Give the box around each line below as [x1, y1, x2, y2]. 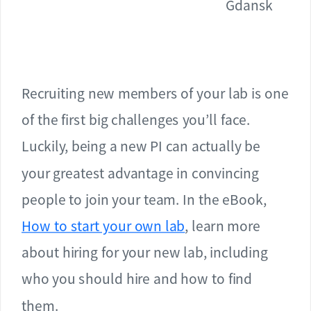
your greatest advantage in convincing [22, 163, 259, 183]
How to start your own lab [22, 216, 185, 236]
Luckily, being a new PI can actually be [22, 136, 261, 156]
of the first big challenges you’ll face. [22, 110, 250, 130]
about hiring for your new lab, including [22, 242, 268, 262]
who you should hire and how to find [22, 269, 253, 289]
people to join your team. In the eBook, [22, 190, 267, 209]
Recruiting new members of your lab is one [22, 83, 289, 103]
